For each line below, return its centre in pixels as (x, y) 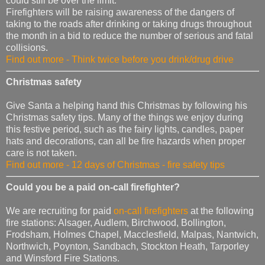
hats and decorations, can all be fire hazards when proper (126, 141)
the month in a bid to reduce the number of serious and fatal (130, 36)
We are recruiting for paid (60, 211)
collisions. (27, 48)
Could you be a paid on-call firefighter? (93, 187)
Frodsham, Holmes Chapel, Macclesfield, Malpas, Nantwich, (132, 234)
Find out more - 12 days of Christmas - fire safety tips (115, 165)
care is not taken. (41, 153)
